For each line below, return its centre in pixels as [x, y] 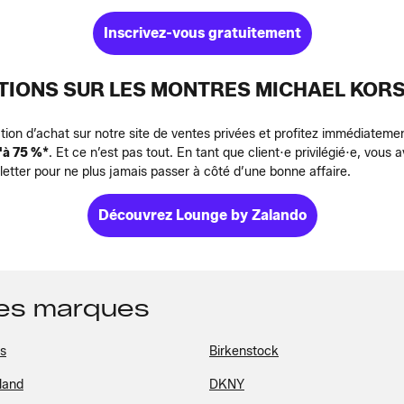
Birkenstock [244, 351]
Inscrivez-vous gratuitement [202, 33]
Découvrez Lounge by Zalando [202, 215]
